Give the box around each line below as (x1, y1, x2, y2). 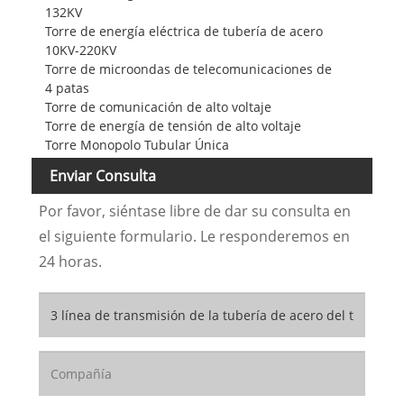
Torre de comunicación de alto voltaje (44, 97, 271, 115)
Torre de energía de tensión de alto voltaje (44, 116, 301, 134)
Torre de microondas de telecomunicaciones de (44, 60, 332, 78)
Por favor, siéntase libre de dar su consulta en (38, 201, 351, 222)
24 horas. (38, 252, 102, 272)
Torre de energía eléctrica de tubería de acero (44, 22, 323, 40)
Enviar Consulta (50, 165, 156, 186)
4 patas (44, 78, 89, 96)
